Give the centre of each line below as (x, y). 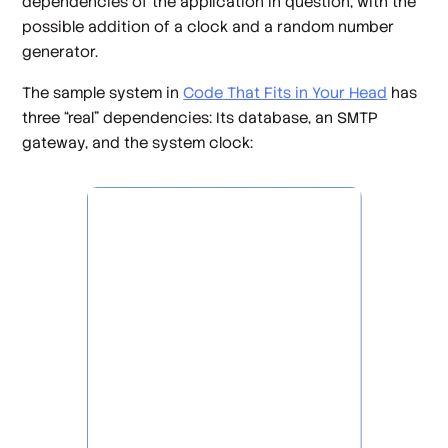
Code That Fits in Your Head (285, 93)
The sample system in (103, 93)
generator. (60, 51)
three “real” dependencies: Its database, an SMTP (200, 118)
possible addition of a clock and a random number (208, 26)
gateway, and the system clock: (138, 143)
